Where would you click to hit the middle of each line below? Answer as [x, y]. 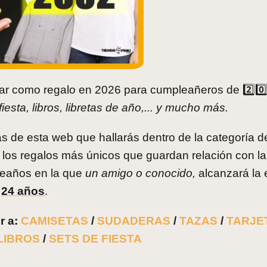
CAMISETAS [55, 221]
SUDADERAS [134, 221]
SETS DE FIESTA [95, 238]
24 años [23, 191]
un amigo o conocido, [140, 173]
